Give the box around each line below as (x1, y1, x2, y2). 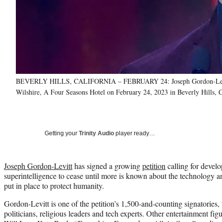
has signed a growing (72, 160, 142, 171)
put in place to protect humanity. (4, 180, 104, 191)
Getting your (45, 129, 79, 137)
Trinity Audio (79, 129, 114, 137)
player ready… (114, 129, 155, 137)
